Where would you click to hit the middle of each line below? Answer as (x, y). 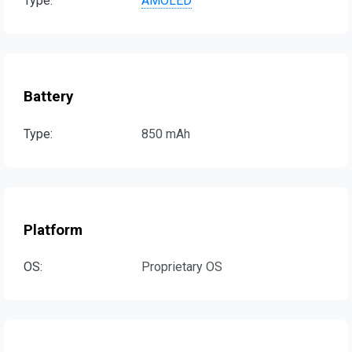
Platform (53, 230)
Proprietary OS (182, 267)
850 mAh (166, 134)
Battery (48, 97)
